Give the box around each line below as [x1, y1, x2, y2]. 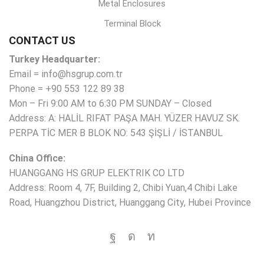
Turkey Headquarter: [9, 53, 100, 65]
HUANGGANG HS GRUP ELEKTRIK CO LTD [9, 167, 184, 179]
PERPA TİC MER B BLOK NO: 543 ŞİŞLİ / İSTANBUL [9, 127, 223, 138]
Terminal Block [103, 18, 161, 29]
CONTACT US [9, 34, 75, 47]
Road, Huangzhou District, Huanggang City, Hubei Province [9, 197, 251, 209]
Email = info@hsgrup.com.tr [9, 68, 123, 80]
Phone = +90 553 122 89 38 [9, 82, 124, 94]
